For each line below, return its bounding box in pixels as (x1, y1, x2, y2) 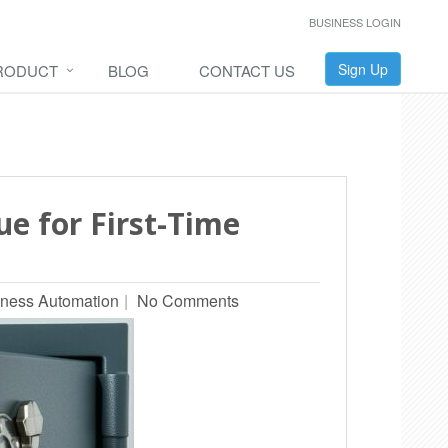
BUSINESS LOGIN (309, 14, 401, 30)
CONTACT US (199, 60, 295, 81)
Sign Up (338, 59, 388, 79)
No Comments (133, 288, 239, 312)
